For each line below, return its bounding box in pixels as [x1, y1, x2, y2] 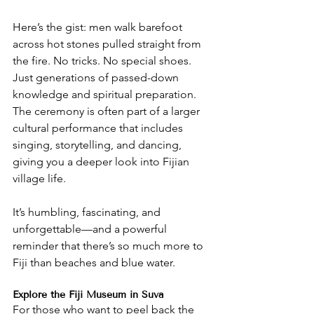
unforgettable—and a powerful [13, 221, 170, 235]
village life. [13, 171, 66, 185]
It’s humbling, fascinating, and [13, 205, 163, 219]
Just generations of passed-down [13, 70, 182, 84]
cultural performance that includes [13, 121, 186, 135]
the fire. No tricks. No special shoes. [13, 53, 194, 67]
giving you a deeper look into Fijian [13, 154, 192, 168]
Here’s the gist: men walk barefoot [13, 20, 185, 34]
